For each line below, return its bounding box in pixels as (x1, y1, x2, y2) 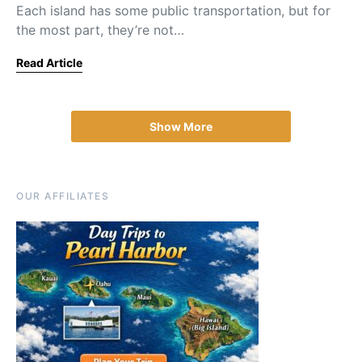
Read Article (16, 56, 82, 69)
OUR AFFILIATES (16, 190, 109, 202)
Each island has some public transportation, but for (16, 2, 330, 19)
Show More (149, 120, 213, 133)
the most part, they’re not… (16, 22, 184, 38)
